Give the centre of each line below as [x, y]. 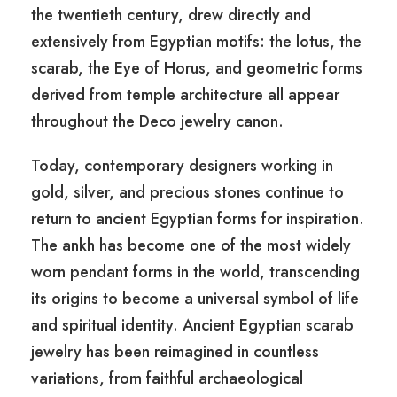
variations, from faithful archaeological [167, 379]
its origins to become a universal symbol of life [195, 299]
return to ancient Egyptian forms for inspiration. [198, 219]
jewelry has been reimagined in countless [175, 352]
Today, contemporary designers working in [182, 166]
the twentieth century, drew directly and [171, 16]
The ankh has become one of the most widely [191, 246]
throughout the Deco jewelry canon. [157, 122]
